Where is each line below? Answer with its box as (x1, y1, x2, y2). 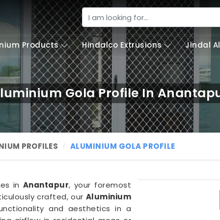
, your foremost (69, 180, 131, 190)
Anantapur (23, 180, 69, 190)
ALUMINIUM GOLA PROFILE (70, 141, 175, 151)
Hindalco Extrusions (82, 40, 162, 50)
